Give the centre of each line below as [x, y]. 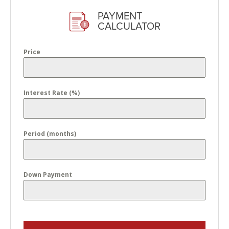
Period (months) [50, 134]
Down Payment [48, 175]
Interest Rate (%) [52, 93]
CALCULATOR [129, 27]
